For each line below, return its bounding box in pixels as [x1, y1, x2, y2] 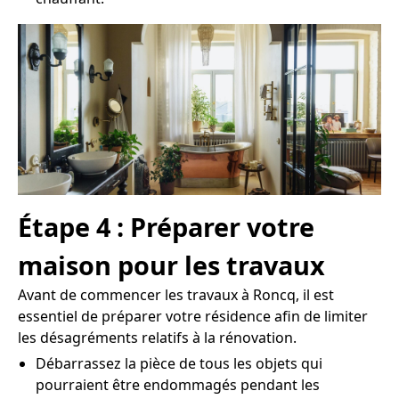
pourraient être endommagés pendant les [36, 375, 320, 395]
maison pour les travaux [18, 248, 325, 283]
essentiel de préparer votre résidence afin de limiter [18, 306, 368, 327]
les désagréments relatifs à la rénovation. [18, 328, 297, 348]
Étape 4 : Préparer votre [18, 209, 314, 245]
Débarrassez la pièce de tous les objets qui [36, 354, 322, 374]
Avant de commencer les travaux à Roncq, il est [18, 285, 334, 305]
